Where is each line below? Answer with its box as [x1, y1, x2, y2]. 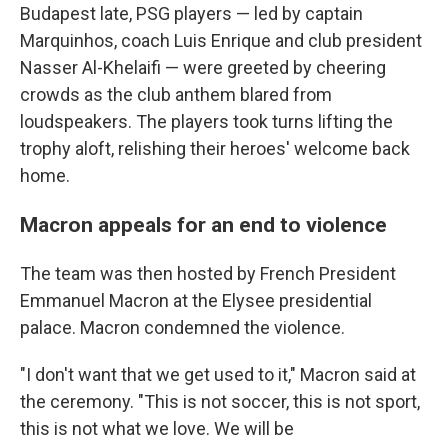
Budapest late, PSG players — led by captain [20, 3, 363, 24]
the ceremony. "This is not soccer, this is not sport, [20, 391, 420, 412]
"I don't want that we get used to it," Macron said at [20, 364, 416, 385]
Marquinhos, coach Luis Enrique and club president [20, 30, 422, 51]
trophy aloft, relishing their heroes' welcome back [20, 138, 410, 159]
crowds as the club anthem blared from [20, 84, 332, 105]
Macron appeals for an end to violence [20, 212, 387, 237]
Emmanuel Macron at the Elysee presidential [20, 290, 372, 311]
